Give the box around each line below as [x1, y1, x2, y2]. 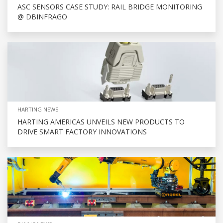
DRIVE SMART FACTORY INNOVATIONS [17, 126, 147, 136]
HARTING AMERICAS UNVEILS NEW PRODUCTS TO [17, 116, 185, 126]
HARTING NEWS [17, 105, 58, 113]
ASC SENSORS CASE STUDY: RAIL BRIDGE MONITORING [17, 1, 202, 11]
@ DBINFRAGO [17, 11, 67, 21]
